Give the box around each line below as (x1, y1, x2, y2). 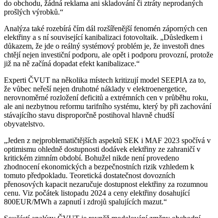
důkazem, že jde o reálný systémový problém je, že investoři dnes (4, 41, 204, 50)
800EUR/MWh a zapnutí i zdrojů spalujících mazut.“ (4, 197, 167, 206)
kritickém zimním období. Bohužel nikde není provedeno (4, 153, 179, 162)
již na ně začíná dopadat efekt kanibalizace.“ (4, 59, 140, 68)
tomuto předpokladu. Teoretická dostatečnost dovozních (4, 171, 175, 180)
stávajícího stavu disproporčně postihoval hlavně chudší (4, 110, 174, 119)
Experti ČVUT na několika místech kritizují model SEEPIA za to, (4, 75, 206, 84)
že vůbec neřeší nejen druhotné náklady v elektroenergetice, (4, 84, 187, 93)
